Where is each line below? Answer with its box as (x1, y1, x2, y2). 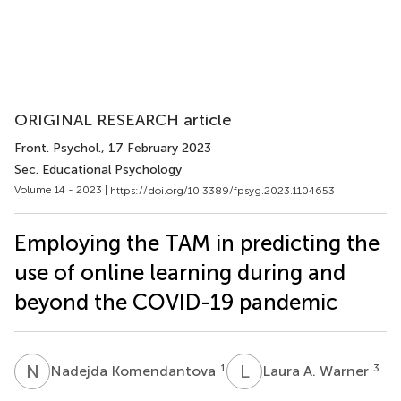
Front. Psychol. (14, 141, 101, 156)
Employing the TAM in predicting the (14, 229, 380, 256)
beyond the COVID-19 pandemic (14, 288, 337, 315)
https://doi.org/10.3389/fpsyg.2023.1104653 (110, 183, 335, 197)
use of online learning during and (14, 259, 346, 286)
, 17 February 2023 (101, 141, 211, 156)
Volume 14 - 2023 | (14, 183, 110, 196)
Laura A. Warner (262, 362, 372, 380)
